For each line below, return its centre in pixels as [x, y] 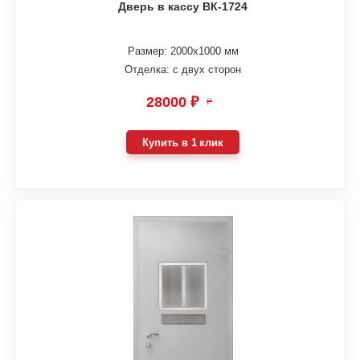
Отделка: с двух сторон [183, 69]
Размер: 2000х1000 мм [183, 51]
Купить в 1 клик [183, 142]
